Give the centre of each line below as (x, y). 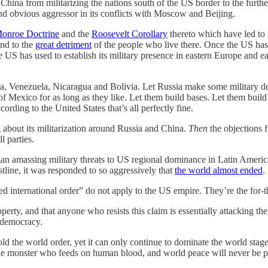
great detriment (63, 44)
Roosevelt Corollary (130, 33)
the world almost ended (219, 170)
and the (75, 33)
